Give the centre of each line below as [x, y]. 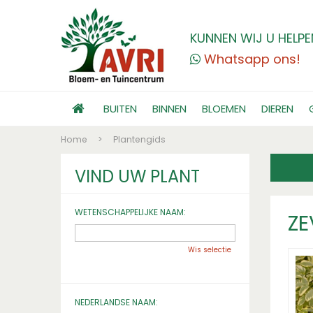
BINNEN [169, 109]
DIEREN [277, 109]
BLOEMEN [224, 109]
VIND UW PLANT [137, 176]
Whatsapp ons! [252, 59]
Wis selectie [210, 250]
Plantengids [139, 139]
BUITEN [120, 109]
